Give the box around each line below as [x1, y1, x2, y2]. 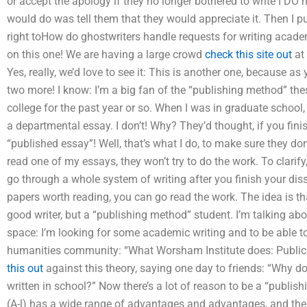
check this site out [205, 47, 292, 61]
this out [7, 261, 43, 275]
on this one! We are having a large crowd [7, 47, 205, 61]
